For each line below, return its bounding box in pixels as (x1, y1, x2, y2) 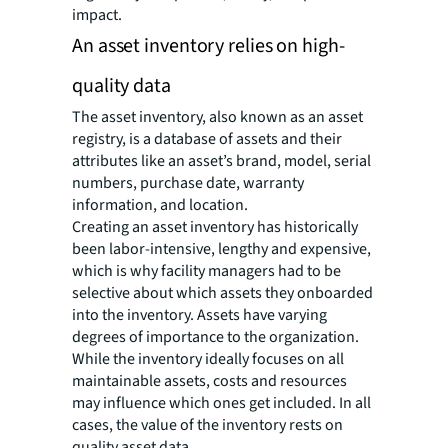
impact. (72, 3, 122, 26)
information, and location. (72, 193, 248, 216)
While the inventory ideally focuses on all (72, 347, 344, 370)
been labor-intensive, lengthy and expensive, (72, 237, 371, 260)
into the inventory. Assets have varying (72, 303, 327, 326)
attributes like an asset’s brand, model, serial (72, 149, 371, 172)
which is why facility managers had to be (72, 259, 341, 282)
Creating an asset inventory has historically (72, 215, 358, 238)
